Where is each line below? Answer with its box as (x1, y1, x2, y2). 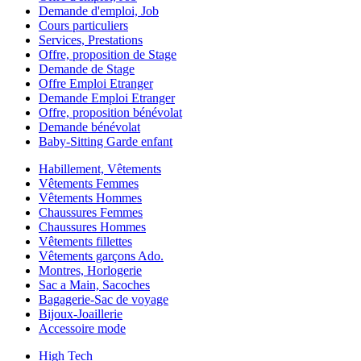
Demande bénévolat (39, 119, 140, 134)
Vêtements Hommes (39, 190, 142, 205)
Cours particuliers (39, 18, 128, 32)
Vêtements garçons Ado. (39, 248, 164, 263)
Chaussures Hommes (39, 219, 146, 234)
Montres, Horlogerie (39, 263, 142, 277)
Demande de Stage (39, 61, 135, 76)
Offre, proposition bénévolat (39, 105, 182, 119)
